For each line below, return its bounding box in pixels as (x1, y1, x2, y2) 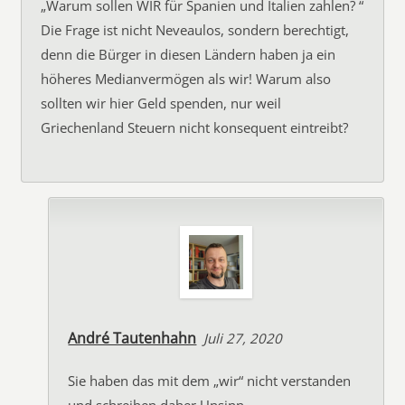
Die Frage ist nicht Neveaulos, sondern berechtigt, (41, 21, 350, 39)
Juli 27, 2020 (203, 329, 283, 347)
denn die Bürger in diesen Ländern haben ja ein (41, 45, 336, 63)
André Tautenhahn (68, 328, 197, 348)
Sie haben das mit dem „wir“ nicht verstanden (68, 372, 352, 390)
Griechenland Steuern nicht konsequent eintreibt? (41, 118, 349, 137)
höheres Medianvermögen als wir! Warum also (41, 70, 332, 88)
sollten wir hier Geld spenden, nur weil (41, 94, 282, 112)
